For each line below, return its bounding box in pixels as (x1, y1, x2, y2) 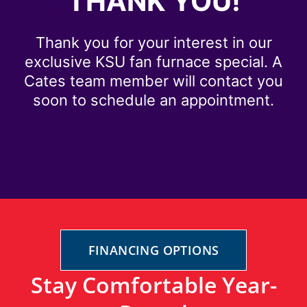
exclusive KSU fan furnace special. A (25, 53, 282, 71)
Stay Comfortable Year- (30, 270, 277, 300)
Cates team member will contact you (24, 72, 283, 90)
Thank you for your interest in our (35, 34, 272, 52)
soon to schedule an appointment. (33, 91, 274, 110)
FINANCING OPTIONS (88, 242, 219, 259)
